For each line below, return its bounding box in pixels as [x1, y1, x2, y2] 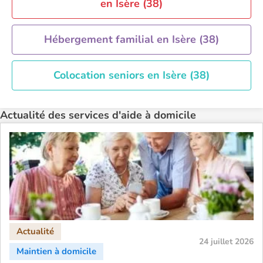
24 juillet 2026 [199, 236, 254, 247]
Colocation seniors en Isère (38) [53, 68, 210, 82]
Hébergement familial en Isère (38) [44, 32, 219, 46]
